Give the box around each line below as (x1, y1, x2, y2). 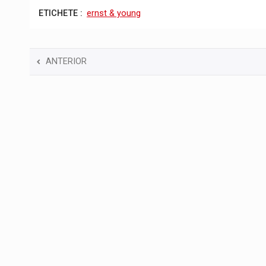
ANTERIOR (46, 56, 87, 67)
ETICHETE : (39, 8, 83, 18)
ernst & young (87, 8, 141, 18)
